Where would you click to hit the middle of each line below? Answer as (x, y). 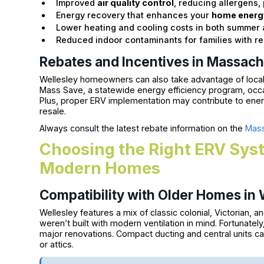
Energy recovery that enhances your (134, 15)
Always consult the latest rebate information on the (143, 128)
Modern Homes (100, 169)
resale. (53, 111)
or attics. (57, 245)
